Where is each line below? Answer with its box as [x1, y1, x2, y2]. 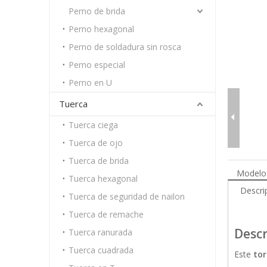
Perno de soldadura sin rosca [69, 41, 181, 52]
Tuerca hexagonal [69, 173, 138, 184]
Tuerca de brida [69, 155, 129, 166]
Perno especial [69, 59, 125, 70]
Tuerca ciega [69, 119, 118, 131]
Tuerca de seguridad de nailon [69, 191, 185, 202]
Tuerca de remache [69, 209, 144, 220]
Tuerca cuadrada [69, 244, 133, 256]
